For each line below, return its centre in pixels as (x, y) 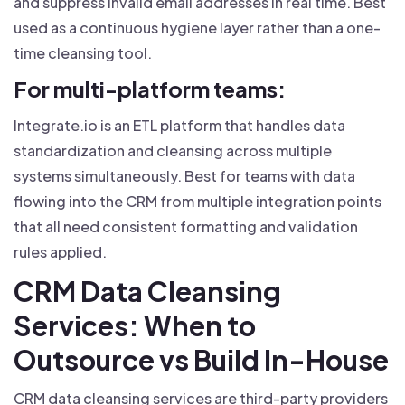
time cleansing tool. (83, 52)
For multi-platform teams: (150, 88)
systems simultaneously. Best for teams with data (184, 175)
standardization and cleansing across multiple (173, 150)
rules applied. (60, 251)
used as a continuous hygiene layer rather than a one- (197, 27)
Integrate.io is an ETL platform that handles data (179, 125)
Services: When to (135, 325)
